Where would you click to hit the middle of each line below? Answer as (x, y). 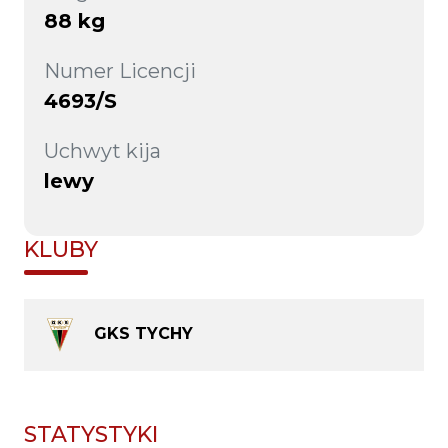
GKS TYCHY (143, 333)
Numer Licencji (120, 71)
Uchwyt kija (102, 151)
